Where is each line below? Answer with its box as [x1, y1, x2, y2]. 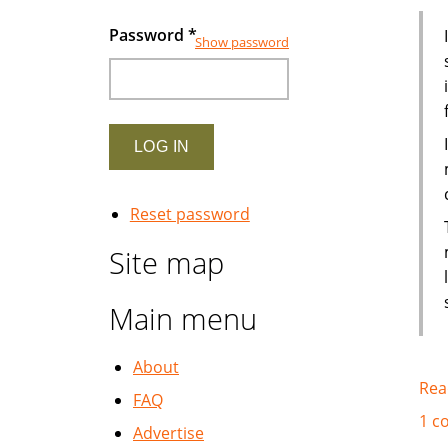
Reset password [129, 203, 250, 225]
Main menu [109, 299, 257, 338]
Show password [195, 33, 289, 52]
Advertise [133, 422, 204, 444]
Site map [109, 243, 224, 282]
